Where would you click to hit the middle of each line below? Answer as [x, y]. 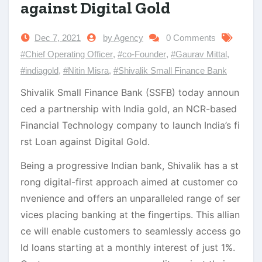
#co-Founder [142, 54]
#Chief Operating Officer [67, 54]
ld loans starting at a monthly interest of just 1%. [128, 247]
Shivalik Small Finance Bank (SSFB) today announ [130, 92]
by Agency [123, 37]
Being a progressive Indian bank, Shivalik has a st [130, 165]
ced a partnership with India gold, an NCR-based [129, 108]
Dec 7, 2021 [58, 37]
